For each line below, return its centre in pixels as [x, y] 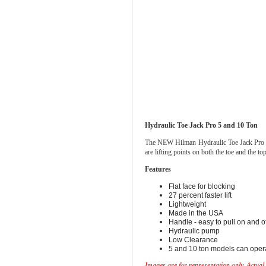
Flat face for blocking [202, 187]
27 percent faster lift [200, 196]
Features [158, 169]
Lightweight [188, 205]
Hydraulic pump [194, 231]
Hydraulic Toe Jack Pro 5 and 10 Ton [202, 125]
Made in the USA [196, 213]
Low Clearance [194, 240]
